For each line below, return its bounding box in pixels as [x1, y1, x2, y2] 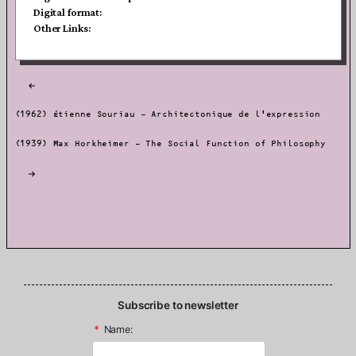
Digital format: [33, 6, 103, 19]
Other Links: [33, 21, 91, 35]
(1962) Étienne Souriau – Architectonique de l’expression [14, 110, 321, 118]
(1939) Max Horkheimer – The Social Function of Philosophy [14, 139, 327, 148]
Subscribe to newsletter [118, 298, 238, 311]
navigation [14, 91, 93, 103]
